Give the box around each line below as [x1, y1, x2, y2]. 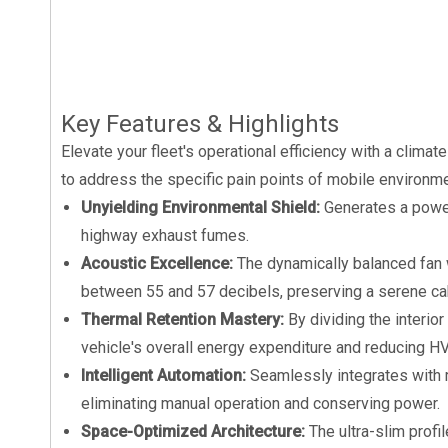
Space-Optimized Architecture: [81, 422, 309, 441]
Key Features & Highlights [61, 110, 339, 138]
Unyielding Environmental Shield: [81, 198, 324, 217]
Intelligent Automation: [81, 366, 250, 385]
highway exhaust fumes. [81, 226, 249, 245]
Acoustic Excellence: [81, 254, 237, 273]
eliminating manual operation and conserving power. [81, 394, 440, 413]
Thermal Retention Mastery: [81, 310, 288, 329]
